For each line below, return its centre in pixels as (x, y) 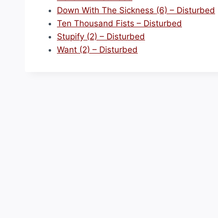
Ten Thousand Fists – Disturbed (119, 23)
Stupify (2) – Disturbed (101, 36)
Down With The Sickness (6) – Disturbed (136, 10)
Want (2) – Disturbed (97, 50)
